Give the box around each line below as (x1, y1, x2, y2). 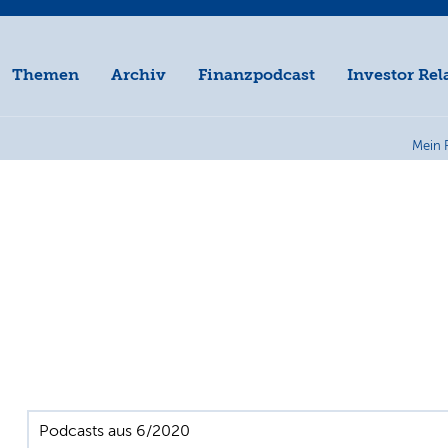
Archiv (111, 65, 167, 84)
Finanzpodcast (198, 65, 316, 84)
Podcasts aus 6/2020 (39, 422, 190, 440)
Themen (12, 65, 80, 84)
